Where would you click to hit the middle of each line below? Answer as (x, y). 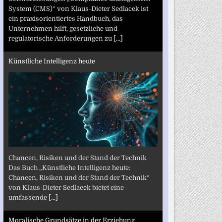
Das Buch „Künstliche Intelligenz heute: (69, 167)
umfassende (28, 197)
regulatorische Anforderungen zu (61, 38)
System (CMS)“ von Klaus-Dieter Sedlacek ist (78, 8)
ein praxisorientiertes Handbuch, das (65, 18)
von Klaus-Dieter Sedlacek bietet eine (66, 187)
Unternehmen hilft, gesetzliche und (63, 28)
